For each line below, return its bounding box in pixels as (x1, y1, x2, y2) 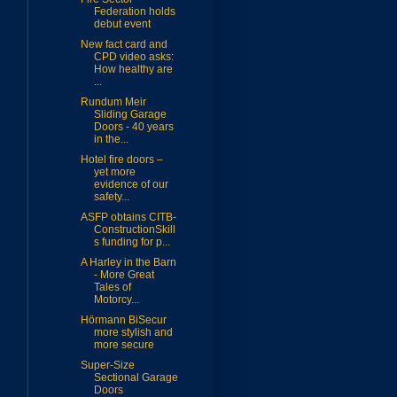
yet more (93, 166, 136, 179)
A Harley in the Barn (80, 256, 176, 269)
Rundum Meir (80, 96, 146, 109)
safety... (93, 191, 129, 204)
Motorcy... (93, 293, 139, 307)
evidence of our (93, 178, 168, 191)
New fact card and (80, 38, 167, 51)
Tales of (93, 281, 131, 294)
